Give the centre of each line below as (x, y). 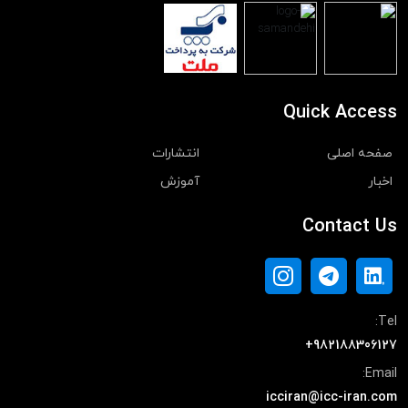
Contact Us (350, 227)
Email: (381, 374)
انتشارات (176, 154)
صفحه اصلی (360, 154)
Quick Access (340, 113)
